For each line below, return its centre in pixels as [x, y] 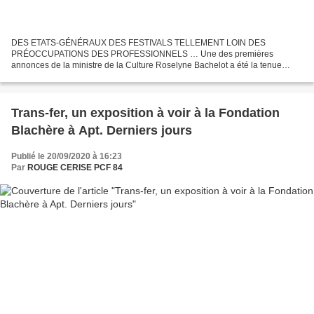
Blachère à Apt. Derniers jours [102, 131]
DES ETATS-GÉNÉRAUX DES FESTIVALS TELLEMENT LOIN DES [138, 43]
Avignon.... [31, 88]
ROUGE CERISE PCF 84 [75, 168]
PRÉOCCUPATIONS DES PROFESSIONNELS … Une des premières [142, 54]
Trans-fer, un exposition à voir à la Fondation [145, 113]
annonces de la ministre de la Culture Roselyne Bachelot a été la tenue [146, 66]
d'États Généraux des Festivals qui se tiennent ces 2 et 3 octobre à [137, 77]
